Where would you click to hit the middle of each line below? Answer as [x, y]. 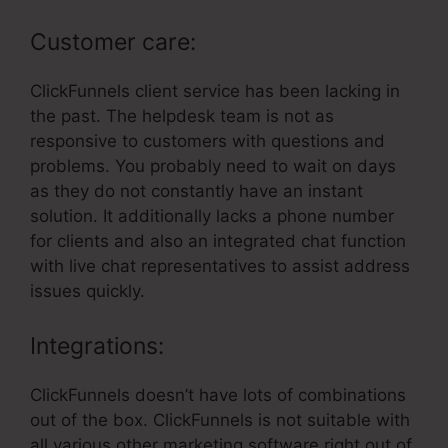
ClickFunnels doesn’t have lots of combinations [218, 395]
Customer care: [113, 41]
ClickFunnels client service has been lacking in [215, 90]
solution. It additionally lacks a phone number [212, 215]
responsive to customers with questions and [207, 140]
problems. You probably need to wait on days [213, 165]
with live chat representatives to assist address [220, 265]
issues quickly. [87, 290]
